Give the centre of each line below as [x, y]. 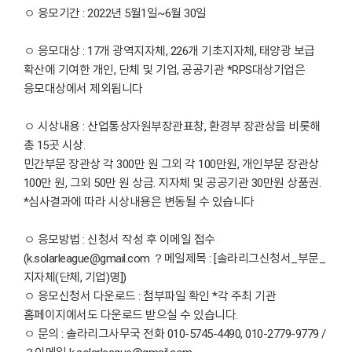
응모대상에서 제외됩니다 [83, 89]
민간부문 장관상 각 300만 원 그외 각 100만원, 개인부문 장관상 [171, 164]
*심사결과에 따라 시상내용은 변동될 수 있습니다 [139, 202]
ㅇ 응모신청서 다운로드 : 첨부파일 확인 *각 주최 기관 [150, 296]
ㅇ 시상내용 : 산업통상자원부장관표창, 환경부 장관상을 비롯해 [172, 126]
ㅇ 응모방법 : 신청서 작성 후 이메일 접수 [119, 240]
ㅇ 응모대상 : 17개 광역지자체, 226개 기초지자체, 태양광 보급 [169, 51]
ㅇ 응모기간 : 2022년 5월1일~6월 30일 [115, 13]
